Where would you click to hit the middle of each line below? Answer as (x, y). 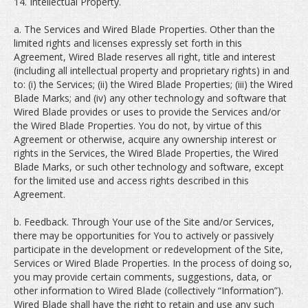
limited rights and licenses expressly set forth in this (128, 43)
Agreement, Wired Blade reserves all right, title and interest (145, 57)
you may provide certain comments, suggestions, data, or (143, 277)
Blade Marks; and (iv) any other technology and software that (150, 98)
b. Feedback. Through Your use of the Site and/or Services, (144, 222)
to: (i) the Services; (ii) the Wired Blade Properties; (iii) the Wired (153, 84)
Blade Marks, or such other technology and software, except (149, 167)
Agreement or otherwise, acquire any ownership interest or (145, 139)
